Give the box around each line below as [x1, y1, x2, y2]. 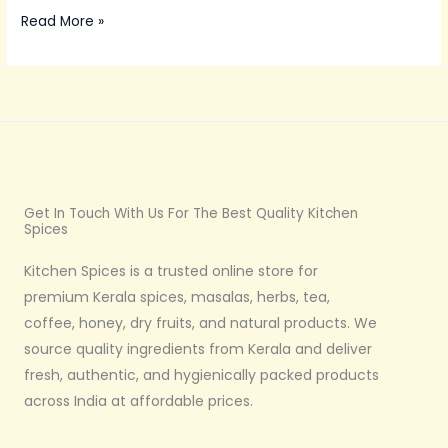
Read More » [21, 12, 105, 32]
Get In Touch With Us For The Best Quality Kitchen [24, 203, 358, 223]
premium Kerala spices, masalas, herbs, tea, [24, 286, 330, 307]
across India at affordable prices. [24, 390, 253, 411]
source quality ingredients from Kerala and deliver [24, 338, 372, 359]
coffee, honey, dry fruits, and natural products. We [24, 312, 377, 333]
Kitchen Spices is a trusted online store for [24, 260, 318, 281]
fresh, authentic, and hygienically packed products [24, 364, 379, 385]
